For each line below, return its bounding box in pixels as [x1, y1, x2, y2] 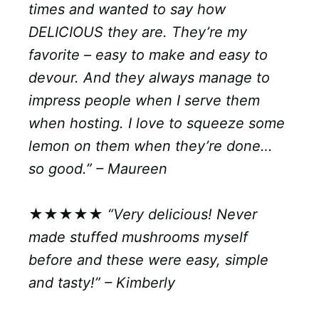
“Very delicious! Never [108, 206, 257, 224]
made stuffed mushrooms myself [28, 229, 248, 246]
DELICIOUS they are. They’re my [28, 23, 247, 41]
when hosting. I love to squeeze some [28, 115, 285, 132]
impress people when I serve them [28, 92, 260, 110]
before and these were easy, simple [28, 251, 268, 269]
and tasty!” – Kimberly [28, 274, 175, 292]
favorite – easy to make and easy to [28, 46, 268, 64]
